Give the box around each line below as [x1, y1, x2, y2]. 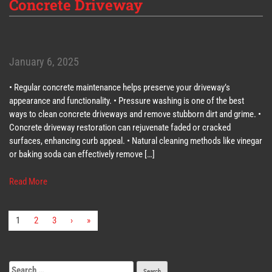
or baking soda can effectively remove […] [9, 149, 155, 160]
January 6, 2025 [9, 55, 79, 69]
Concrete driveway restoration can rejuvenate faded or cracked [9, 122, 231, 134]
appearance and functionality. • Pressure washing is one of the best [9, 95, 244, 107]
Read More [9, 175, 47, 187]
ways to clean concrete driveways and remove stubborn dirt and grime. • [9, 109, 261, 120]
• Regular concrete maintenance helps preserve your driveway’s [9, 82, 230, 93]
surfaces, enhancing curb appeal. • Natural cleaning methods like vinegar [9, 135, 262, 147]
